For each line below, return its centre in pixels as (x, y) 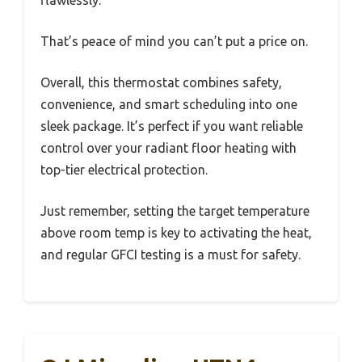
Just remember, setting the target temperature (175, 210)
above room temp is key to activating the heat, (176, 232)
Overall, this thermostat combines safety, (161, 82)
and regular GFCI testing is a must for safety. (170, 254)
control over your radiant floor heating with (168, 147)
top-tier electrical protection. (124, 169)
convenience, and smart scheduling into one (169, 104)
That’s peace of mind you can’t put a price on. (174, 41)
